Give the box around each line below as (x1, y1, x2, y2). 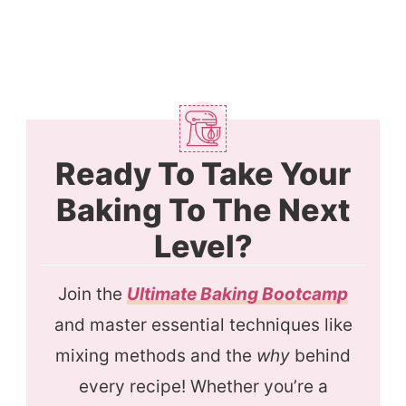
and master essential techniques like (53, 314, 353, 336)
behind (290, 345, 351, 367)
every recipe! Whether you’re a (78, 376, 328, 398)
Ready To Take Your (55, 155, 351, 193)
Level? (153, 227, 253, 266)
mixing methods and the (55, 345, 256, 367)
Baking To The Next (56, 191, 350, 229)
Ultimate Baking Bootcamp (127, 284, 348, 305)
